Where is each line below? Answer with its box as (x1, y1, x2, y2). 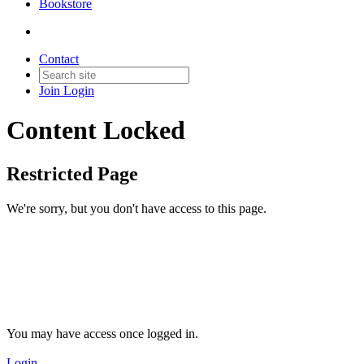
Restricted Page (6, 162, 138, 184)
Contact (39, 52, 79, 66)
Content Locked (6, 115, 185, 145)
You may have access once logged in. (6, 326, 198, 340)
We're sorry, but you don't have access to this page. (6, 201, 266, 215)
